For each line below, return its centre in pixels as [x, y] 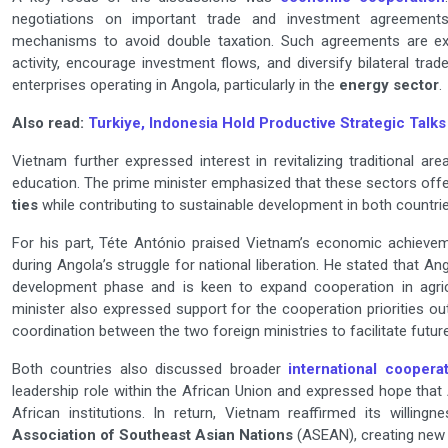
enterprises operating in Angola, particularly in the [175, 85]
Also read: [50, 123]
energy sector [389, 85]
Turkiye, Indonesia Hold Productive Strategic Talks [267, 123]
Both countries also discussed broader [150, 369]
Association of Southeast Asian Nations [152, 435]
